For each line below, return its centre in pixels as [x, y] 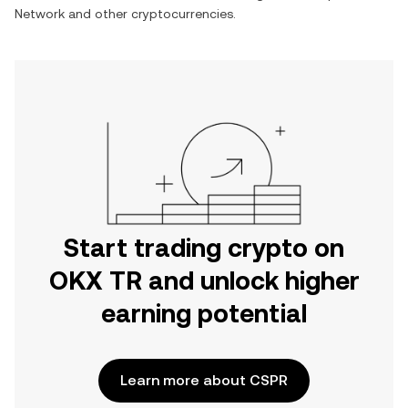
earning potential [204, 313]
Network [40, 14]
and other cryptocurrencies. [150, 14]
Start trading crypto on [204, 248]
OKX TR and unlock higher [204, 280]
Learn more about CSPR [204, 380]
